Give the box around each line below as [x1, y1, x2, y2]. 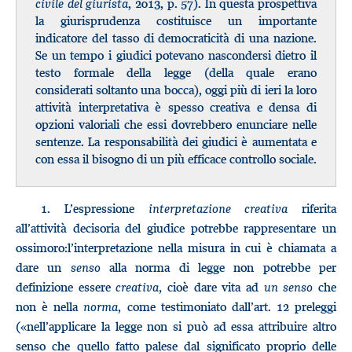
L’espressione [50, 200, 148, 216]
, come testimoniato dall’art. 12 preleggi [118, 299, 336, 314]
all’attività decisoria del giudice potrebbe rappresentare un [16, 220, 336, 236]
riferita [288, 200, 336, 216]
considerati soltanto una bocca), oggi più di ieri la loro [35, 82, 317, 97]
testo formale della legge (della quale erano [35, 64, 317, 80]
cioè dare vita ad [162, 279, 264, 295]
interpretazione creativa [148, 200, 288, 216]
